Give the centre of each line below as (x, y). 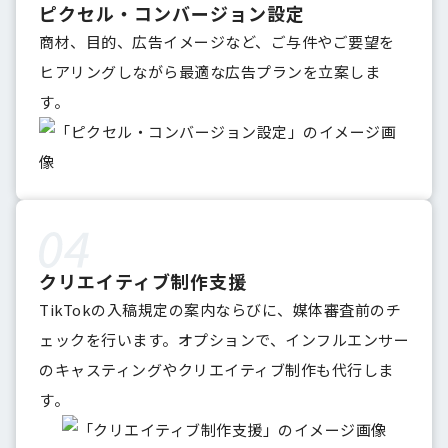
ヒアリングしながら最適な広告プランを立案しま (209, 72)
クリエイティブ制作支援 (143, 281)
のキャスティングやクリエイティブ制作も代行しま (216, 370)
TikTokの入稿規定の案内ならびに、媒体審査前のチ (220, 310)
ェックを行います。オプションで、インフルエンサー (224, 340)
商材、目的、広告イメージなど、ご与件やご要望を (217, 42)
